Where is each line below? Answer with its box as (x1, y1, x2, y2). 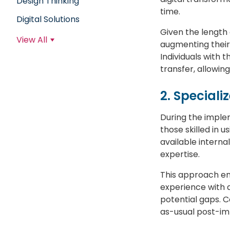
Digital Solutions (16, 13, 80, 25)
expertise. (160, 148, 200, 160)
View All (16, 33, 47, 46)
